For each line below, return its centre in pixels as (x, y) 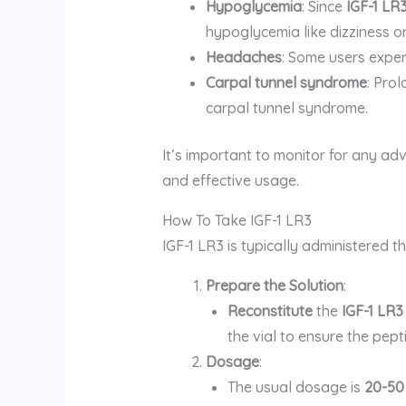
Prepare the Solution (274, 285)
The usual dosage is (295, 387)
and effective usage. (230, 180)
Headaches (243, 57)
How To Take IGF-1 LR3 (237, 220)
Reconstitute (270, 310)
